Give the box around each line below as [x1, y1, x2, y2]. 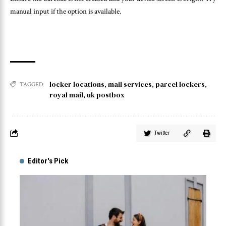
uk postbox [87, 89, 125, 100]
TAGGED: [20, 80, 44, 88]
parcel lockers [155, 79, 205, 89]
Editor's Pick [28, 156, 68, 165]
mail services [108, 79, 152, 89]
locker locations [49, 79, 104, 89]
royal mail [49, 89, 83, 100]
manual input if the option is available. [10, 7, 121, 17]
